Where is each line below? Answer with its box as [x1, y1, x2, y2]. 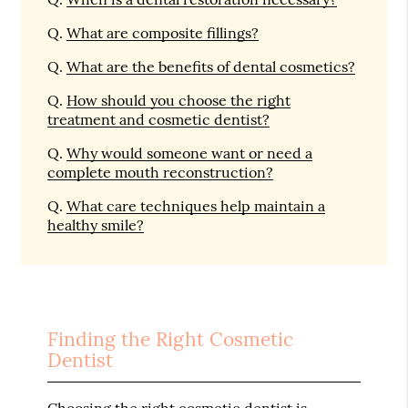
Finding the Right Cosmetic [47, 327, 294, 352]
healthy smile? [47, 215, 145, 234]
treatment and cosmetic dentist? [47, 109, 270, 128]
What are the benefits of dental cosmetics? [66, 56, 356, 76]
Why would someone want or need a [66, 143, 313, 162]
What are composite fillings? [66, 23, 260, 42]
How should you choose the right [66, 90, 291, 109]
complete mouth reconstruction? [47, 162, 274, 181]
